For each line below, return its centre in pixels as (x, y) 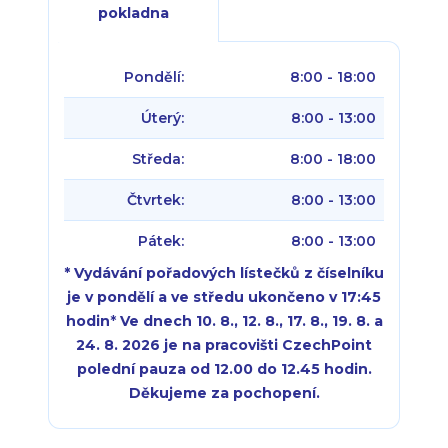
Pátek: (161, 241)
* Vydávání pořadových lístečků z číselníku (224, 273)
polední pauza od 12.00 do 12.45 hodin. (224, 369)
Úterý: (162, 118)
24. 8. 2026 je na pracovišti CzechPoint (224, 345)
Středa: (158, 159)
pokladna (133, 13)
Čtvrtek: (155, 200)
